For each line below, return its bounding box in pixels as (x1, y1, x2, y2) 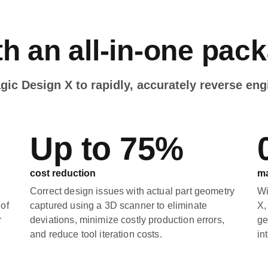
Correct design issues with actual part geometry (30, 186, 235, 196)
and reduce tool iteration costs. (30, 229, 162, 239)
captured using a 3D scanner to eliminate (30, 200, 207, 211)
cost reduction (30, 168, 96, 178)
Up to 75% (30, 130, 184, 166)
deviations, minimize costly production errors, (30, 215, 224, 225)
